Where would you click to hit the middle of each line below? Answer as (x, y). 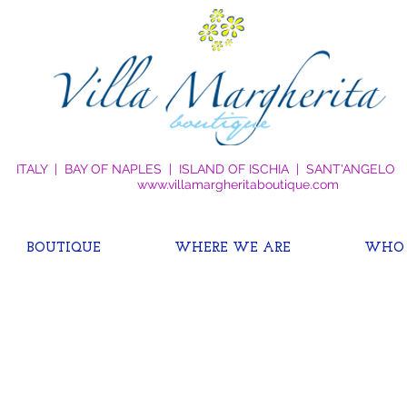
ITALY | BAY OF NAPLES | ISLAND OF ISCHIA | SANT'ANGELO (206, 169)
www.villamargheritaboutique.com (238, 184)
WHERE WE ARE (232, 248)
